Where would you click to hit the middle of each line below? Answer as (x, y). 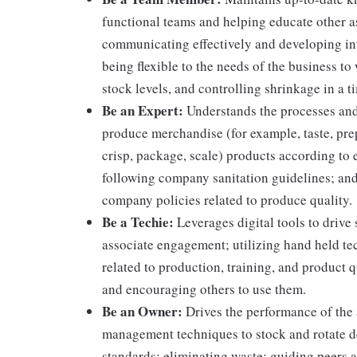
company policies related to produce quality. (227, 199)
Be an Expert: (143, 110)
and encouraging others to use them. (204, 288)
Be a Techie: (138, 222)
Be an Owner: (142, 311)
